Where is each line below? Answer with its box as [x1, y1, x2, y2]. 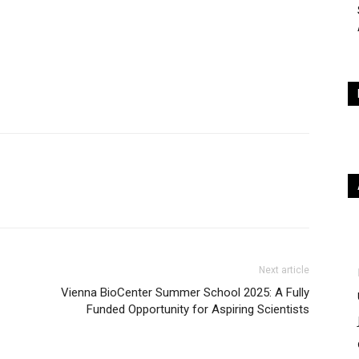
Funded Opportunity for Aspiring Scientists [87, 302, 309, 317]
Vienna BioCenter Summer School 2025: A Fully [61, 285, 309, 300]
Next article [259, 264, 309, 276]
